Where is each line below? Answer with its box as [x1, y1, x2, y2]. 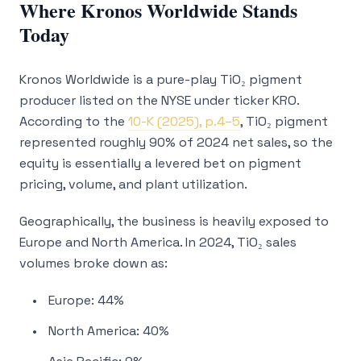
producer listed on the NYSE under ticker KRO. [19, 92, 299, 109]
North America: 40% [48, 322, 169, 339]
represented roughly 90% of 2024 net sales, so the [19, 134, 333, 151]
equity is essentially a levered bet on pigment [19, 155, 301, 172]
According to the [19, 113, 128, 130]
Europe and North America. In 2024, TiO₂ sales [19, 234, 297, 251]
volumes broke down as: [19, 255, 168, 272]
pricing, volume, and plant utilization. [19, 176, 247, 193]
